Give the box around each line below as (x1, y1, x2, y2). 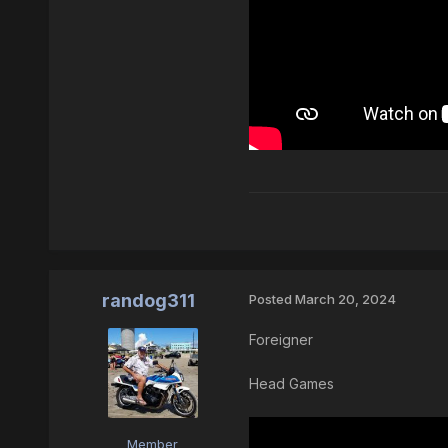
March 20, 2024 (294, 291, 396, 308)
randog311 (102, 290, 196, 312)
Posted (248, 291, 295, 308)
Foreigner (248, 331, 313, 349)
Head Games (248, 375, 334, 393)
